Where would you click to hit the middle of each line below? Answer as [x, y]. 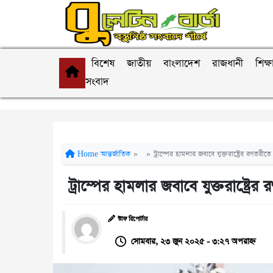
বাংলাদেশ [182, 64]
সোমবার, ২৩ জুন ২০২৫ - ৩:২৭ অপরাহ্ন [193, 242]
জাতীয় [139, 64]
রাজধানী [228, 64]
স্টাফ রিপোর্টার [133, 219]
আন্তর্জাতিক [115, 154]
